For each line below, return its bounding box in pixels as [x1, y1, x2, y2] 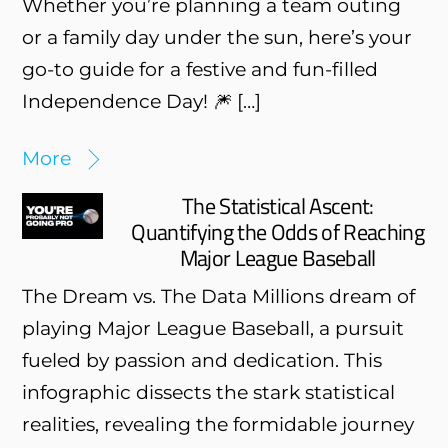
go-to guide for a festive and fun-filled [22, 56, 379, 81]
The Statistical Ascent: [181, 188, 374, 223]
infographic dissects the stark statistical [22, 379, 396, 404]
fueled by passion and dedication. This [22, 347, 383, 372]
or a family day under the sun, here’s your [22, 24, 413, 49]
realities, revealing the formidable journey [22, 411, 415, 436]
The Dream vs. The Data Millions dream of [22, 283, 416, 308]
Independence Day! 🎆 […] [22, 88, 262, 113]
